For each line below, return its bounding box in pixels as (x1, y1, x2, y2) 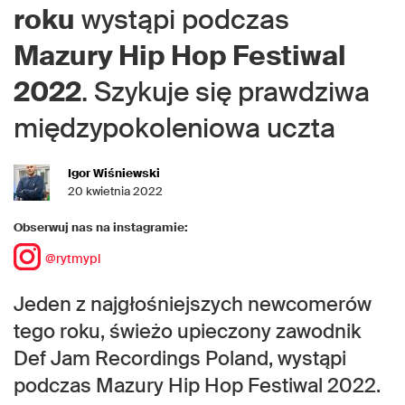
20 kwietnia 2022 (68, 184, 163, 200)
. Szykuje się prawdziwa (81, 74, 370, 110)
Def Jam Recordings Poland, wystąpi (14, 345, 346, 372)
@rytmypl (45, 250, 100, 268)
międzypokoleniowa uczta (14, 110, 335, 146)
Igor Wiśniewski (68, 165, 160, 182)
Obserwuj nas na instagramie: (14, 220, 188, 236)
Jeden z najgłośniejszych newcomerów (14, 291, 372, 318)
